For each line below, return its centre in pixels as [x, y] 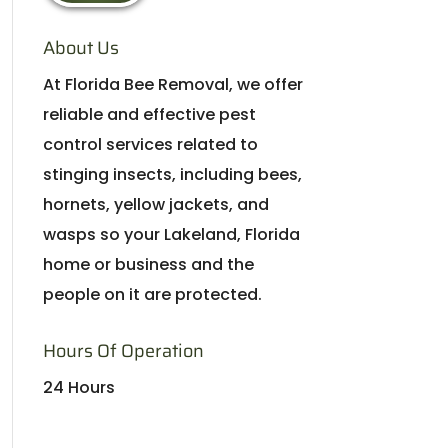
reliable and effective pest [149, 114]
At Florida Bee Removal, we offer [172, 84]
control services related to [150, 144]
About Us [80, 48]
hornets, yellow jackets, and [155, 204]
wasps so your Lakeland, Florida [171, 234]
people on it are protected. [152, 294]
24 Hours [78, 387]
